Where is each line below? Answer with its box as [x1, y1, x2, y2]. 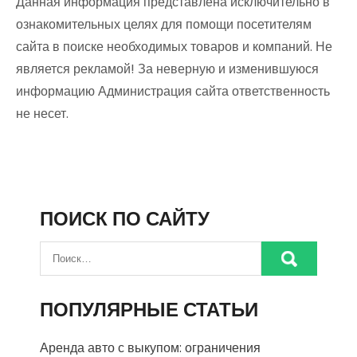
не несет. [16, 104, 69, 123]
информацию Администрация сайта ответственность [16, 82, 330, 100]
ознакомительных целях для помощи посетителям [16, 15, 312, 33]
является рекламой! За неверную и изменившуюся [16, 60, 319, 78]
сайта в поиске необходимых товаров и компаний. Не [16, 37, 332, 56]
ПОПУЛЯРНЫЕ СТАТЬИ [40, 296, 258, 323]
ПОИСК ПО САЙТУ [40, 206, 210, 232]
